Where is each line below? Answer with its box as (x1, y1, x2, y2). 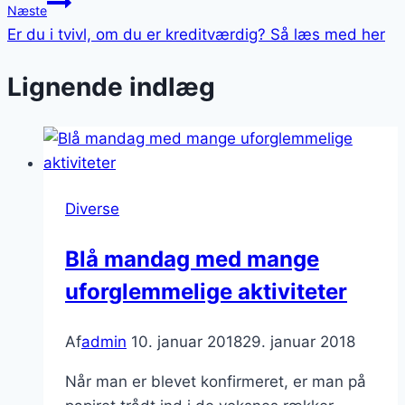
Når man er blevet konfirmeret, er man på (65, 372, 366, 391)
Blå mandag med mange (65, 245, 319, 272)
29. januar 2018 (242, 332, 355, 351)
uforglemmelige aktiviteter (65, 278, 347, 305)
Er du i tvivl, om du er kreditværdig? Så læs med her (7, 24, 385, 43)
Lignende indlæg (7, 71, 215, 102)
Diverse (65, 199, 119, 218)
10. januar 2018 (131, 332, 242, 351)
